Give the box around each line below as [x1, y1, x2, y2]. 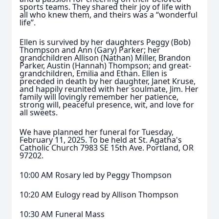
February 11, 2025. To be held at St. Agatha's [20, 134, 182, 145]
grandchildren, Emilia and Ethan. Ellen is [20, 68, 167, 79]
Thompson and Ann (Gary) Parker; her [20, 44, 160, 55]
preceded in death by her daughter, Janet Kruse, [20, 76, 196, 87]
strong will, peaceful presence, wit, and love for [20, 99, 194, 110]
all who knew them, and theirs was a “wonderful [20, 9, 197, 20]
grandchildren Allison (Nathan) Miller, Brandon [20, 52, 191, 63]
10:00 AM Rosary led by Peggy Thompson [20, 170, 172, 180]
